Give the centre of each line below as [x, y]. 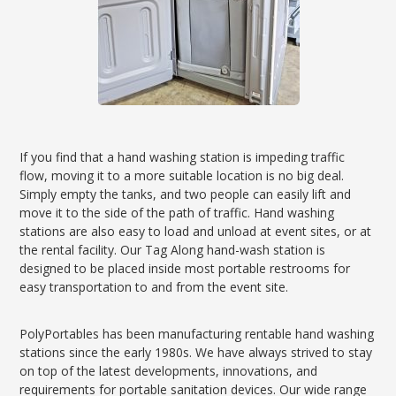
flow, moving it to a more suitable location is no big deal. [182, 175]
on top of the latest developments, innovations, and [169, 371]
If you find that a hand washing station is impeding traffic [183, 157]
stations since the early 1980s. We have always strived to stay [196, 352]
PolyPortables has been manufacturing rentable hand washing [197, 334]
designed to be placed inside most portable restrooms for [185, 268]
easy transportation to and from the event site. [154, 287]
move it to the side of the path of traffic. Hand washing [177, 213]
